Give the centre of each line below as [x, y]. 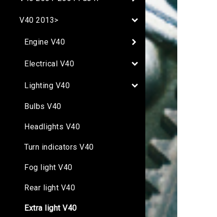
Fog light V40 [48, 168]
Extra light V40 [51, 208]
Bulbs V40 [43, 107]
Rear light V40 [50, 188]
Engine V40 [45, 42]
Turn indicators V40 [59, 147]
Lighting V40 [47, 85]
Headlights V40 [52, 127]
